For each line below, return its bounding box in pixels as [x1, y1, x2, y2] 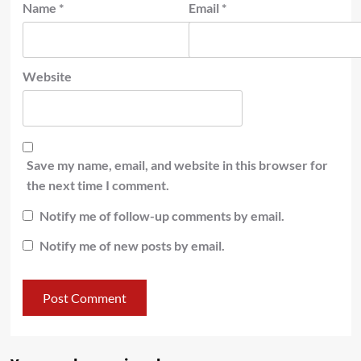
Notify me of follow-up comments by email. [39, 207, 284, 223]
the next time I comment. [26, 177, 169, 193]
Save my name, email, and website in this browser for [26, 157, 328, 173]
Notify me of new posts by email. [39, 238, 225, 254]
